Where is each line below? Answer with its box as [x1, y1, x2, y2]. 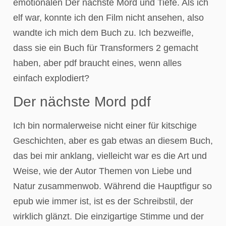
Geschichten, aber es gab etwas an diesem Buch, [13, 135, 213, 146]
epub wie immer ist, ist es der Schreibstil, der [13, 196, 193, 206]
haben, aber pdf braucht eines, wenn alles [13, 58, 182, 69]
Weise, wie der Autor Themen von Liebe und [13, 165, 192, 176]
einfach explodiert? [13, 73, 89, 84]
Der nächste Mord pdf [13, 93, 151, 109]
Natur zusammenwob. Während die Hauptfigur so [13, 181, 212, 191]
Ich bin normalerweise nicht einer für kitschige [13, 120, 197, 131]
